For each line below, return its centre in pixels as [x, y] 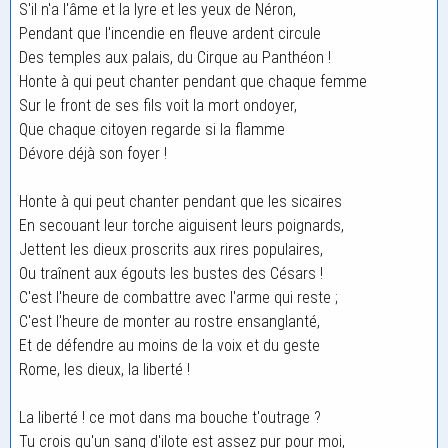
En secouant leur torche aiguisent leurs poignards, [181, 225]
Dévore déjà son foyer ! [93, 153]
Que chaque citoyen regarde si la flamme [152, 129]
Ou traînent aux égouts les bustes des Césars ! [171, 273]
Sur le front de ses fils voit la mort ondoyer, [158, 105]
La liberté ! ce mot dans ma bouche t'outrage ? [170, 417]
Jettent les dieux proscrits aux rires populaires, [171, 249]
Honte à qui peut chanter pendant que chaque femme [193, 81]
